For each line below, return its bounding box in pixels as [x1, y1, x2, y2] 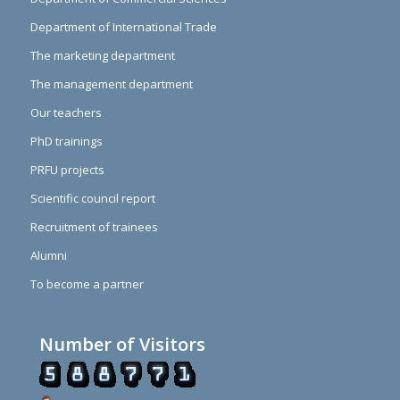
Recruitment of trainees [29, 219, 158, 236]
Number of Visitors [38, 332, 205, 357]
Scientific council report [29, 190, 155, 207]
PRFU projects [29, 162, 104, 179]
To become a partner [29, 276, 144, 293]
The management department [29, 76, 193, 93]
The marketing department [29, 47, 175, 64]
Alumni [29, 247, 67, 264]
